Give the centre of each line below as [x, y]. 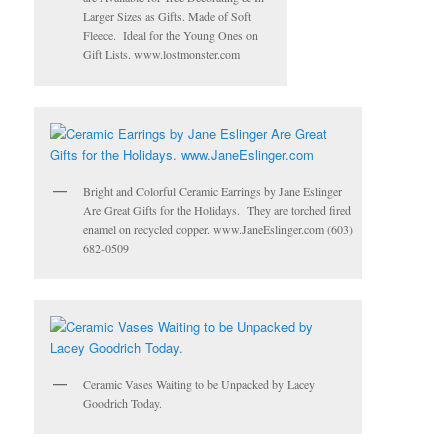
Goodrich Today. [123, 403]
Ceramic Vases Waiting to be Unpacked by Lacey [199, 384]
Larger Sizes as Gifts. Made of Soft [167, 16]
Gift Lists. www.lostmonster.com [162, 54]
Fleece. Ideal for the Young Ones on [171, 35]
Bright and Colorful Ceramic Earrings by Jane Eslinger [213, 190]
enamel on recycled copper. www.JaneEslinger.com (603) [218, 228]
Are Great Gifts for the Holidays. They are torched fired [217, 209]
